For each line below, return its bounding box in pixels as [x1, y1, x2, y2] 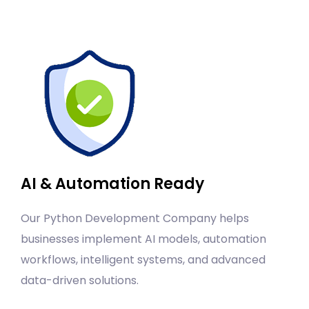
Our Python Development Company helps [21, 210, 249, 227]
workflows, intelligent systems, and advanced [21, 252, 266, 268]
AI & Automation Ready [21, 173, 204, 195]
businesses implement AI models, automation [21, 231, 266, 248]
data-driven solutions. [21, 272, 139, 289]
